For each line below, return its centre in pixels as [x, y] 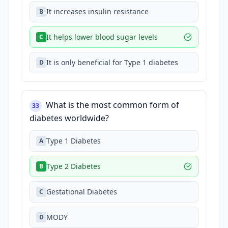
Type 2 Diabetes [74, 166]
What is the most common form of [112, 105]
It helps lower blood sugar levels [102, 37]
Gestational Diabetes [82, 192]
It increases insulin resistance [97, 11]
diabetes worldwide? [69, 118]
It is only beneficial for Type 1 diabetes [112, 62]
